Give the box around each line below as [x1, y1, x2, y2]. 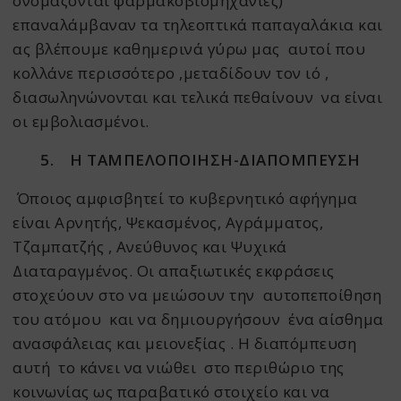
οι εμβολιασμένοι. [13, 111, 149, 132]
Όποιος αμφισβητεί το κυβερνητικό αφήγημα [16, 188, 358, 209]
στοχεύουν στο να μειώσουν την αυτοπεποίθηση [13, 285, 382, 306]
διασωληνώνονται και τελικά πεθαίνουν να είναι [13, 87, 383, 108]
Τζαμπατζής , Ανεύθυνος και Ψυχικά [13, 236, 287, 258]
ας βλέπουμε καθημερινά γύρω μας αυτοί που [13, 38, 366, 60]
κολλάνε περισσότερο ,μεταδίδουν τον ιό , [13, 63, 329, 84]
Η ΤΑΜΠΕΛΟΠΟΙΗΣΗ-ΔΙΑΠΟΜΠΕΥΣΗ [70, 149, 361, 171]
